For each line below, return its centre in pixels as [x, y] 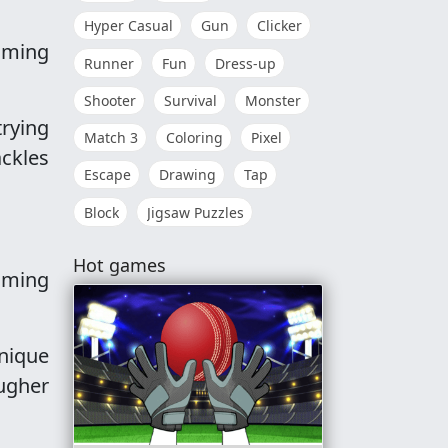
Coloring [194, 137]
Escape [107, 175]
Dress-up [245, 63]
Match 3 [111, 137]
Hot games [119, 264]
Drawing [187, 175]
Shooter [110, 100]
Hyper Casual [128, 26]
